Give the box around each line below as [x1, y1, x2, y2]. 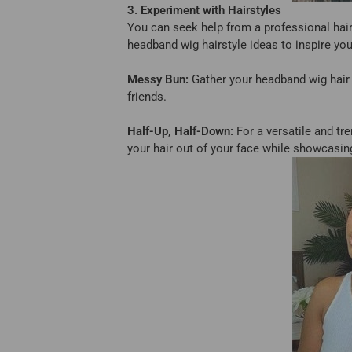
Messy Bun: [127, 72, 189, 86]
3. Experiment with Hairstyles [127, 3, 281, 17]
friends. [127, 90, 167, 104]
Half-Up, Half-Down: [127, 124, 233, 138]
